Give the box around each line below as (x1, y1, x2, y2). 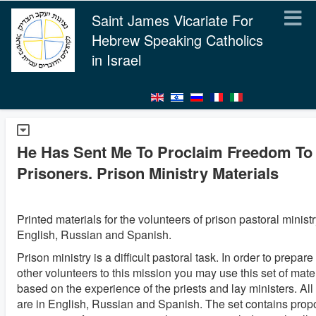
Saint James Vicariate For (92, 10, 253, 30)
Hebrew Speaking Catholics (92, 30, 263, 50)
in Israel (92, 49, 141, 70)
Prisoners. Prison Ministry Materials (17, 162, 279, 184)
